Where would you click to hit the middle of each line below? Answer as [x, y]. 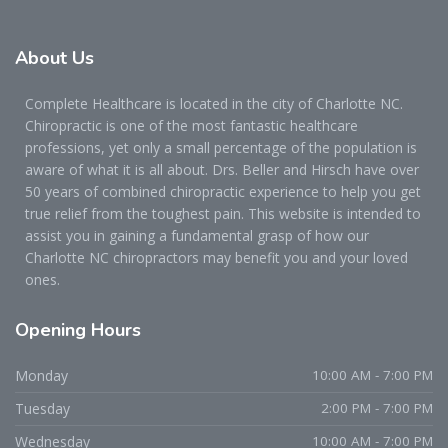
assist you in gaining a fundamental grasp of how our [197, 235]
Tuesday [42, 408]
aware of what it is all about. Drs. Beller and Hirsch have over [222, 169]
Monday [41, 375]
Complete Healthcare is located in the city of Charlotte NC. [214, 103]
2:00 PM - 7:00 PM [377, 407]
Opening [53, 329]
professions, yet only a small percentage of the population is [221, 147]
